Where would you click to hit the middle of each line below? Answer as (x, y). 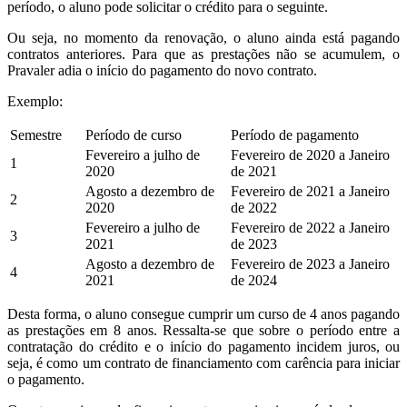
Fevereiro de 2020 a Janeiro (310, 155)
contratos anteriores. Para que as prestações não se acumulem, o (203, 54)
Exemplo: (35, 101)
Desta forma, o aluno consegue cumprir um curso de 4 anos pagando (203, 314)
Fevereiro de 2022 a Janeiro (310, 228)
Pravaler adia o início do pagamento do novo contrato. (162, 70)
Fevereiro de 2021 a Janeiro (310, 191)
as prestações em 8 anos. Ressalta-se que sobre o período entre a (203, 330)
